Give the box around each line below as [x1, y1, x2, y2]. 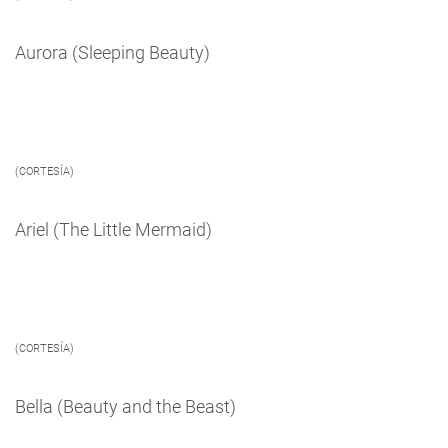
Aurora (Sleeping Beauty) [15, 41, 210, 63]
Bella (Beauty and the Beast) [15, 395, 236, 417]
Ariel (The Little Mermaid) [15, 218, 212, 240]
